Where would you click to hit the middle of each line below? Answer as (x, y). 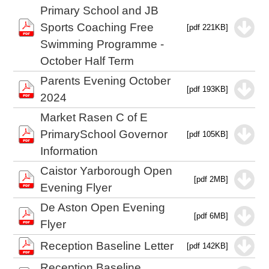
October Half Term (87, 61)
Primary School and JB (100, 11)
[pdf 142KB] (208, 246)
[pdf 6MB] (211, 216)
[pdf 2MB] (211, 179)
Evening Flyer (76, 188)
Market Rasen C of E (94, 117)
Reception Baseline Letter (107, 246)
